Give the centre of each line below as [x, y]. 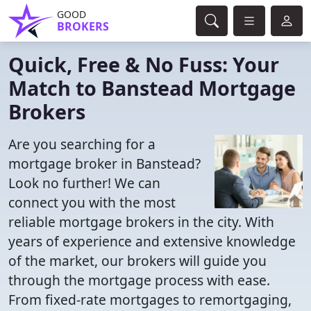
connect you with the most [92, 202]
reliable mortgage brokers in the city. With [141, 222]
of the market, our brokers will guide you [137, 261]
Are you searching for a [82, 144]
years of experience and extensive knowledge [152, 241]
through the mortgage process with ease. [139, 280]
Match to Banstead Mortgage [152, 88]
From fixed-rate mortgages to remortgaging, [150, 300]
